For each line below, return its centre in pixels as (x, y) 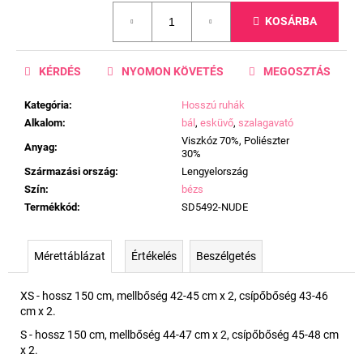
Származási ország (70, 171)
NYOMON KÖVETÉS (172, 71)
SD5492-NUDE (215, 207)
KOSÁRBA (291, 21)
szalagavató (266, 122)
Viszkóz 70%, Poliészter (235, 140)
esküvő (217, 122)
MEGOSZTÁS (297, 71)
